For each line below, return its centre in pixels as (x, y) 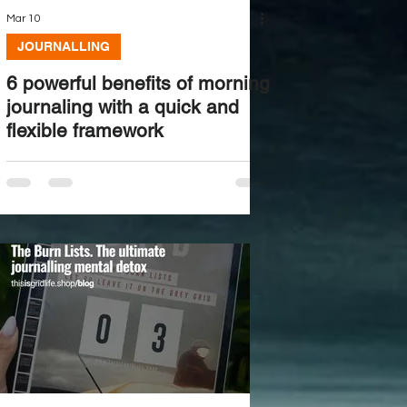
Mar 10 (23, 18)
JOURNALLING (63, 46)
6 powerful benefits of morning (138, 83)
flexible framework (84, 130)
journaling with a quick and (122, 107)
